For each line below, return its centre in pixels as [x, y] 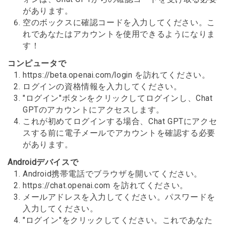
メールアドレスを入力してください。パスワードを [119, 197]
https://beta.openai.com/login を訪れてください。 [117, 75]
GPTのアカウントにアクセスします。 [94, 110]
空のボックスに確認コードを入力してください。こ [119, 22]
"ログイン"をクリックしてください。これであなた [118, 220]
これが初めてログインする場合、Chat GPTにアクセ [120, 121]
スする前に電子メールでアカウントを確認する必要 [119, 133]
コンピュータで [37, 63]
